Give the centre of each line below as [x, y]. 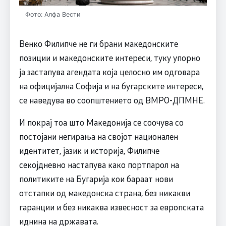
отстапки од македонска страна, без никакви [104, 192]
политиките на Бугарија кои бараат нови [96, 178]
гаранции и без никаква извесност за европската [111, 207]
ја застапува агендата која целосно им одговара [109, 71]
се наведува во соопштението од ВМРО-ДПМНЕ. [112, 100]
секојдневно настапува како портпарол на [99, 164]
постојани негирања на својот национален [98, 136]
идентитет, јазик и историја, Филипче [89, 150]
